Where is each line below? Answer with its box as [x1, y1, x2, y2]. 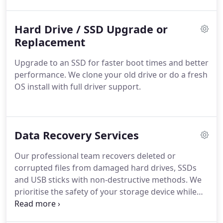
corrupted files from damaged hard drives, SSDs [14, 162, 197, 173]
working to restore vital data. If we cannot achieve [14, 198, 203, 209]
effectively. [14, 11, 54, 22]
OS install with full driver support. [14, 81, 141, 92]
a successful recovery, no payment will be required [14, 210, 205, 221]
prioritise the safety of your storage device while [14, 186, 197, 197]
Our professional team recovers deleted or [14, 150, 176, 161]
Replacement [14, 35, 85, 49]
